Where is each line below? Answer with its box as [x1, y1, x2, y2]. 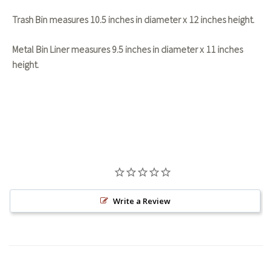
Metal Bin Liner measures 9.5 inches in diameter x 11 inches [12, 43, 243, 56]
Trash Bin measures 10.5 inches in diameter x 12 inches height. [12, 13, 254, 26]
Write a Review [112, 195, 171, 207]
